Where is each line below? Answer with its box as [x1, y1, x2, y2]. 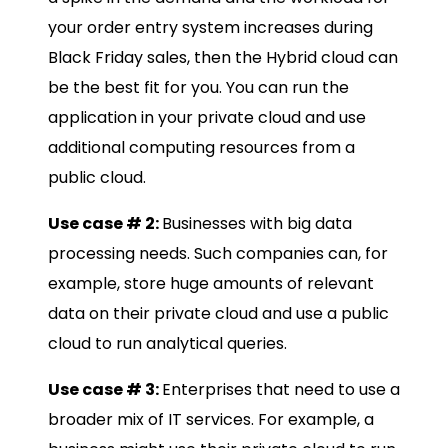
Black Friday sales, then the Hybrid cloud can [48, 46, 398, 70]
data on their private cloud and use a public [48, 302, 389, 326]
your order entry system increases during [48, 16, 373, 40]
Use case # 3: [48, 378, 162, 402]
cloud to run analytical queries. [48, 332, 287, 356]
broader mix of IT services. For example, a [48, 408, 374, 432]
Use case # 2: [48, 212, 162, 236]
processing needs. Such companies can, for [48, 242, 388, 266]
